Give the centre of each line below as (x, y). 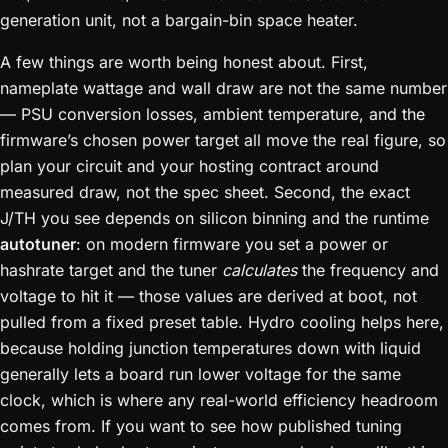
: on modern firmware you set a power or (232, 243)
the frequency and (368, 269)
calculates (259, 269)
